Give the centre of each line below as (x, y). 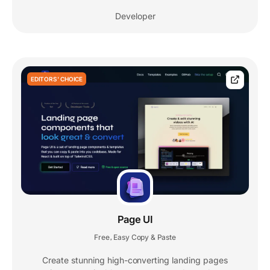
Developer (135, 16)
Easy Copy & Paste (145, 237)
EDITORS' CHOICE (57, 79)
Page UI (135, 219)
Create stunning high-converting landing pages (135, 260)
